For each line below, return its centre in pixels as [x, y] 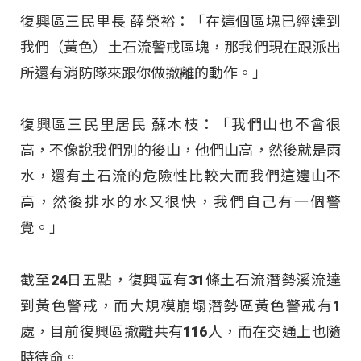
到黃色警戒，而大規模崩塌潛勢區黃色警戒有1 [180, 305]
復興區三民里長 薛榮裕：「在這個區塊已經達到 [180, 22]
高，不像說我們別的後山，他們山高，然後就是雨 [180, 151]
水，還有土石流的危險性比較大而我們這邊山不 [180, 176]
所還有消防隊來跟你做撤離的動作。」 [143, 73]
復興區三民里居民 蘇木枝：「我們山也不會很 [180, 125]
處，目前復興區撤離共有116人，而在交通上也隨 [180, 331]
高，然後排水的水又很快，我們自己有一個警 [180, 202]
